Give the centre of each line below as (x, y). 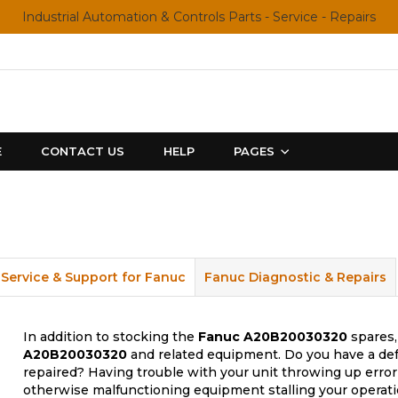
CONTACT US (83, 151)
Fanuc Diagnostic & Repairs (295, 277)
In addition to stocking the (111, 337)
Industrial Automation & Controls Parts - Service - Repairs (199, 17)
